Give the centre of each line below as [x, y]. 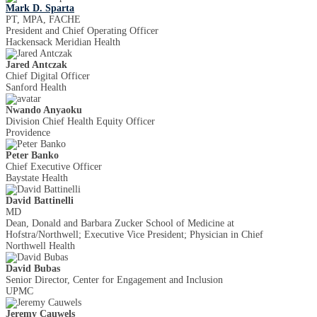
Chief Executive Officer [54, 167]
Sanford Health [36, 88]
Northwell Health [40, 246]
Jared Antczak [36, 65]
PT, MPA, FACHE [43, 20]
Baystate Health [37, 178]
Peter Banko [32, 156]
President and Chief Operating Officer [82, 31]
